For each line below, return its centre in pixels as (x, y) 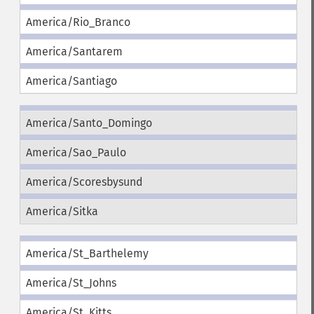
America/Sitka (62, 211)
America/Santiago (71, 81)
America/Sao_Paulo (76, 152)
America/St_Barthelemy (87, 253)
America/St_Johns (71, 283)
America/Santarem (74, 52)
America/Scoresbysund (84, 182)
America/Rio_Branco (78, 22)
